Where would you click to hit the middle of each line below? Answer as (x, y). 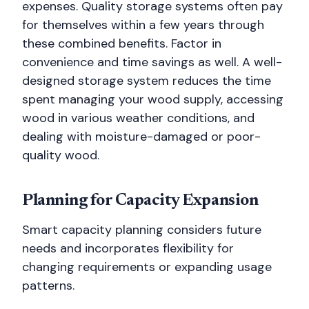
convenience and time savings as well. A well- (152, 62)
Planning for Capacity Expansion (140, 201)
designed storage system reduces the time (147, 81)
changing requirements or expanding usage (147, 267)
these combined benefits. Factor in (122, 43)
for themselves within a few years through (143, 25)
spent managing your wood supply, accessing (153, 99)
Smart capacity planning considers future (142, 230)
